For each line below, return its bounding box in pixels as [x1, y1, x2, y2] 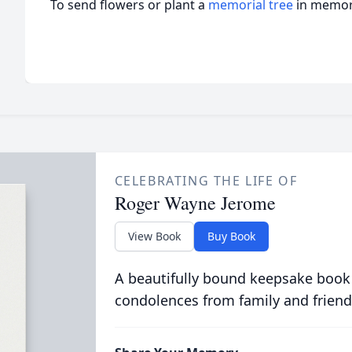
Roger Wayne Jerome [114, 190, 276, 215]
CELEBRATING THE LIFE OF [114, 172, 298, 189]
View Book [127, 229, 181, 244]
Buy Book [207, 229, 255, 244]
